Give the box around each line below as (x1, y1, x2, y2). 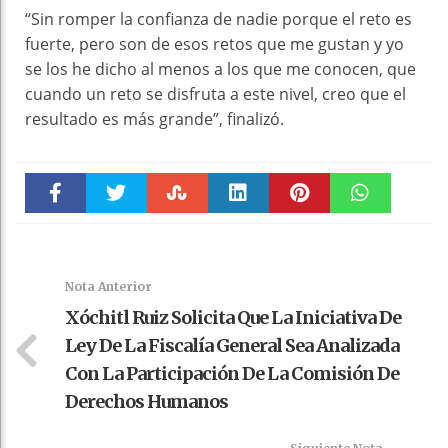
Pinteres (273, 227, 326, 245)
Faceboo (29, 227, 82, 245)
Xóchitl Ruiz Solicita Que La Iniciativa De (65, 306, 401, 330)
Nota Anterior (65, 279, 152, 295)
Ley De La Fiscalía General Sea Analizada (65, 334, 399, 358)
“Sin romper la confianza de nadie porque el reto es (25, 8, 412, 31)
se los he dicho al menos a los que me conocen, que (25, 58, 416, 81)
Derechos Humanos (65, 390, 228, 414)
